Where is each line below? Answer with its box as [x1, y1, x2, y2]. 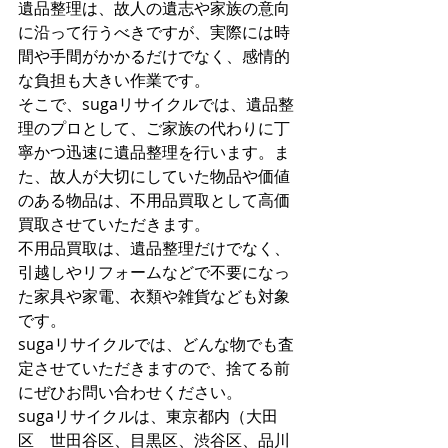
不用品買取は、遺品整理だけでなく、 [18, 237, 290, 259]
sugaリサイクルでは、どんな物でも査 [18, 333, 294, 355]
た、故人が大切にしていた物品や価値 [18, 165, 290, 187]
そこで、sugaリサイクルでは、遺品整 [18, 93, 294, 115]
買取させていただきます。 [18, 213, 210, 235]
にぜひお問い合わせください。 [18, 381, 242, 403]
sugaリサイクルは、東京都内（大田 [18, 405, 278, 427]
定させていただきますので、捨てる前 [18, 357, 290, 379]
